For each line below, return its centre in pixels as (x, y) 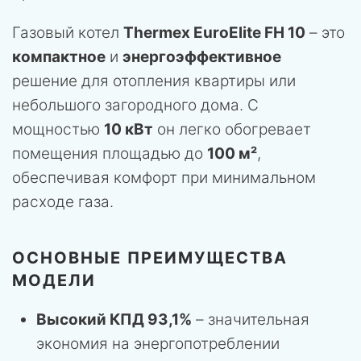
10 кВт (129, 129)
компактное (59, 56)
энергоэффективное (202, 56)
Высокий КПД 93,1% (114, 319)
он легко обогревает (232, 129)
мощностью (58, 129)
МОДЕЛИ (54, 280)
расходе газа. (63, 201)
